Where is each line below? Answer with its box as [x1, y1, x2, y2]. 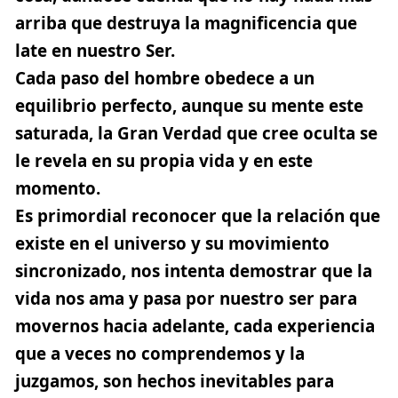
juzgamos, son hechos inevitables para [15, 369, 334, 393]
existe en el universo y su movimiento [15, 231, 330, 255]
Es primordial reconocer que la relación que [15, 203, 380, 227]
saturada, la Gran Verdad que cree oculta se [15, 121, 378, 145]
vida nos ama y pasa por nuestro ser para [15, 286, 357, 310]
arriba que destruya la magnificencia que [15, 11, 357, 35]
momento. [15, 176, 100, 200]
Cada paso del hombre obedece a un [15, 66, 314, 90]
